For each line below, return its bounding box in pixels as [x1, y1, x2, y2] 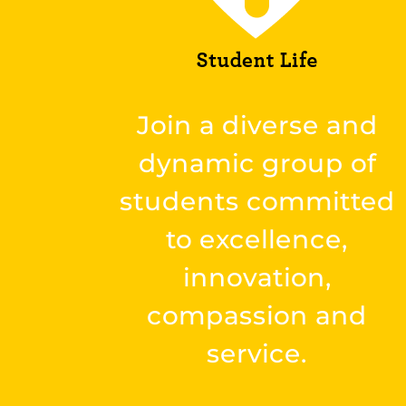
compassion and [147, 299, 367, 331]
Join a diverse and [136, 109, 378, 140]
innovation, [182, 261, 332, 293]
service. [207, 337, 307, 369]
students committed [119, 185, 395, 217]
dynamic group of [138, 147, 376, 179]
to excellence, [166, 223, 348, 255]
